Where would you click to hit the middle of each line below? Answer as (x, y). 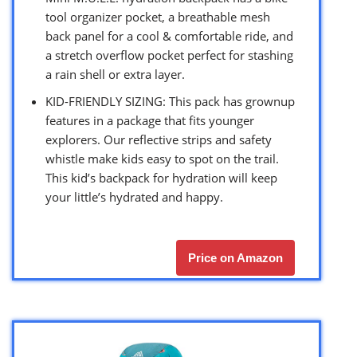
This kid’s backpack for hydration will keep (161, 178)
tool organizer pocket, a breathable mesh (158, 17)
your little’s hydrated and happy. (134, 197)
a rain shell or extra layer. (115, 75)
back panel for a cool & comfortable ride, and (169, 36)
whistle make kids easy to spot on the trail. (162, 159)
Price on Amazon (235, 258)
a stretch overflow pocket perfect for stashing (169, 55)
